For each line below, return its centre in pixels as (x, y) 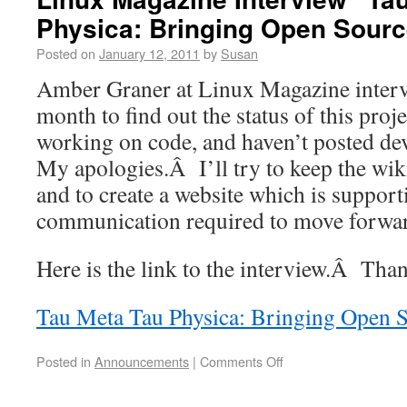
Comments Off (242, 361)
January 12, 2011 (149, 53)
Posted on (66, 53)
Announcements (142, 361)
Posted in (64, 361)
